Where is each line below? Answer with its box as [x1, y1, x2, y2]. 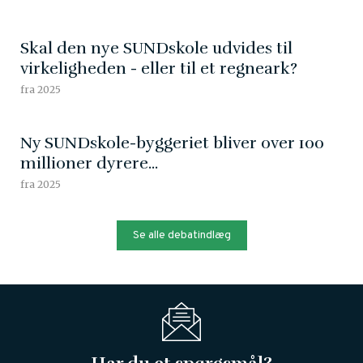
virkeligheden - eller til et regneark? [20, 58, 297, 79]
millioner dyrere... [20, 152, 158, 173]
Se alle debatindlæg [132, 228, 231, 242]
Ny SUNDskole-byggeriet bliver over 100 [20, 132, 324, 153]
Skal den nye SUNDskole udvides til [20, 37, 293, 58]
